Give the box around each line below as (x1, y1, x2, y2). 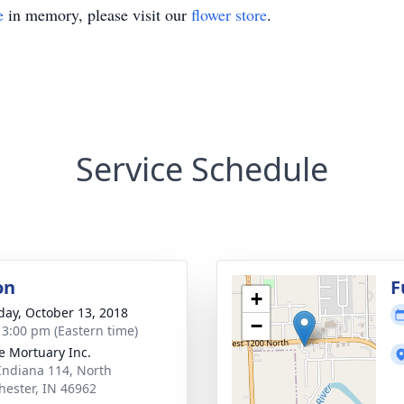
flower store (191, 4, 267, 25)
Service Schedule (76, 147, 328, 191)
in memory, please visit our (4, 4, 191, 25)
